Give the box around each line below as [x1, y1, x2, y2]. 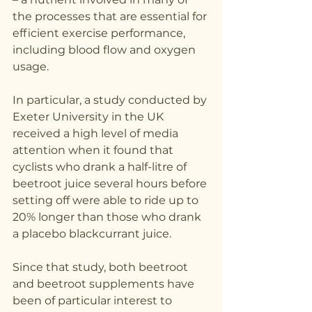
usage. [13, 59, 49, 73]
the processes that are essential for [13, 9, 210, 23]
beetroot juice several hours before [13, 176, 210, 190]
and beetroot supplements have [13, 276, 197, 290]
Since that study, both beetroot [13, 260, 191, 274]
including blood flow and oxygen [13, 42, 198, 56]
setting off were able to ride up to [13, 193, 201, 207]
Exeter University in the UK [13, 109, 166, 123]
